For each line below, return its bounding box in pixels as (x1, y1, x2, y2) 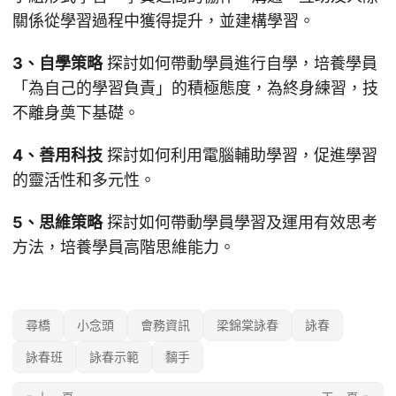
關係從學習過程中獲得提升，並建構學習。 (12, 11, 315, 31)
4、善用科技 (12, 146, 103, 165)
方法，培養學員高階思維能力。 (12, 238, 235, 257)
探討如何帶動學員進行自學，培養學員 (103, 54, 377, 73)
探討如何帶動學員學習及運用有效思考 (103, 213, 377, 232)
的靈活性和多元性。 (12, 171, 156, 190)
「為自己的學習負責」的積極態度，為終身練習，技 (12, 79, 378, 98)
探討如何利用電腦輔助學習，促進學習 (103, 146, 377, 165)
